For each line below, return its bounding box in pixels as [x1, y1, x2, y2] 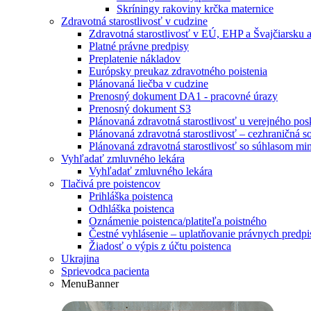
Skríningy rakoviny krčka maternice [117, 3, 274, 15]
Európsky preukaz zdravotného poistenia [89, 65, 267, 77]
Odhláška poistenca [89, 203, 174, 215]
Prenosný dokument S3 [89, 103, 191, 115]
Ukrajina [61, 253, 99, 264]
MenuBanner [61, 278, 119, 289]
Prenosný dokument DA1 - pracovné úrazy [89, 90, 278, 102]
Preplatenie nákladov [89, 53, 180, 65]
